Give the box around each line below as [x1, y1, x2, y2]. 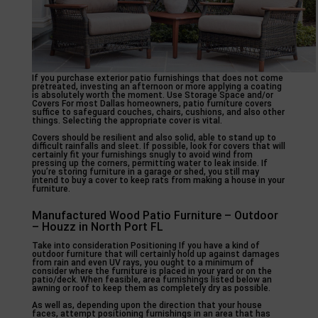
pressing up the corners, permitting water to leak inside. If [31, 158, 268, 168]
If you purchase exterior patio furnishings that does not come [31, 72, 283, 83]
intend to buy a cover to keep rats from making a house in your [31, 175, 285, 185]
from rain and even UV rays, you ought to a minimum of [31, 257, 254, 268]
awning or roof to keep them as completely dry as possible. [31, 283, 270, 293]
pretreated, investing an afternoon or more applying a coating [31, 81, 282, 92]
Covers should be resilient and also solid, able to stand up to [31, 132, 276, 143]
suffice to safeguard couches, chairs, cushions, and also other [31, 106, 285, 117]
